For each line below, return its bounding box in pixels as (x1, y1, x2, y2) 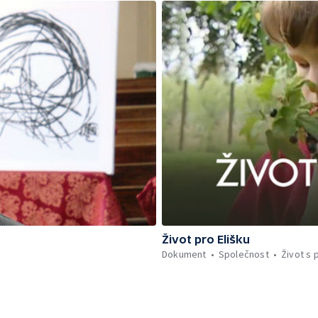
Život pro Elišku (162, 233, 250, 246)
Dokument (162, 248, 207, 261)
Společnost (218, 248, 269, 261)
